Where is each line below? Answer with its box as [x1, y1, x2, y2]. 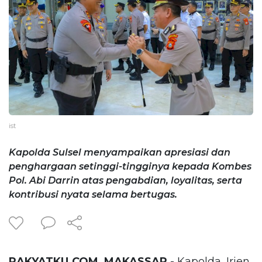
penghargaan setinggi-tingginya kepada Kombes [9, 160, 251, 172]
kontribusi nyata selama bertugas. [9, 188, 177, 200]
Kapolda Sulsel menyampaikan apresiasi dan [9, 146, 230, 158]
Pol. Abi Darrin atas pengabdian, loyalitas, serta [9, 174, 242, 186]
